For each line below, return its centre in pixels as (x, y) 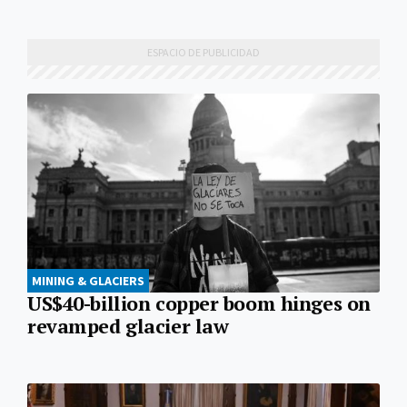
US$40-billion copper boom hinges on (199, 303)
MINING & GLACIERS (88, 280)
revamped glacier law (128, 326)
